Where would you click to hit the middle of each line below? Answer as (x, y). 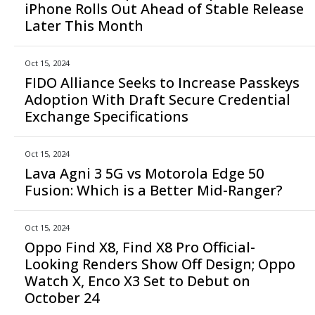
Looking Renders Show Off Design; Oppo (160, 264)
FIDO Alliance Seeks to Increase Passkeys (162, 82)
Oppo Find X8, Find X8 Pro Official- (140, 247)
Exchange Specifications (107, 116)
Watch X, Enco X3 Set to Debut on (137, 281)
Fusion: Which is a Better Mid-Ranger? (154, 190)
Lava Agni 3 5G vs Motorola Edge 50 (144, 173)
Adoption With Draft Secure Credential (157, 99)
